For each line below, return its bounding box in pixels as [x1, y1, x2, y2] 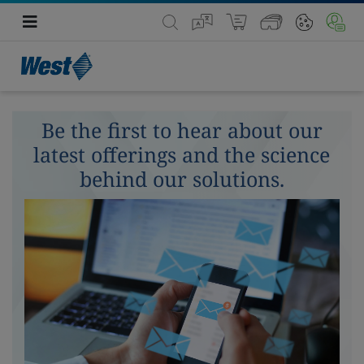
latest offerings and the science [33, 141, 331, 168]
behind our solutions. [79, 165, 284, 193]
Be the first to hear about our [41, 116, 323, 144]
